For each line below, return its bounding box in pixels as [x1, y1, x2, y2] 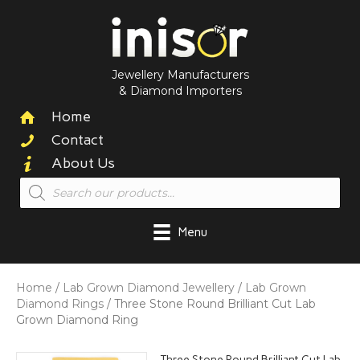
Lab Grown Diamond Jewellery [63, 280, 235, 295]
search [18, 186, 60, 200]
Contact [51, 131, 104, 149]
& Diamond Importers [118, 84, 242, 98]
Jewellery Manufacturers [111, 67, 249, 82]
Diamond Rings [16, 296, 104, 311]
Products [18, 174, 75, 189]
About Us [51, 154, 115, 172]
